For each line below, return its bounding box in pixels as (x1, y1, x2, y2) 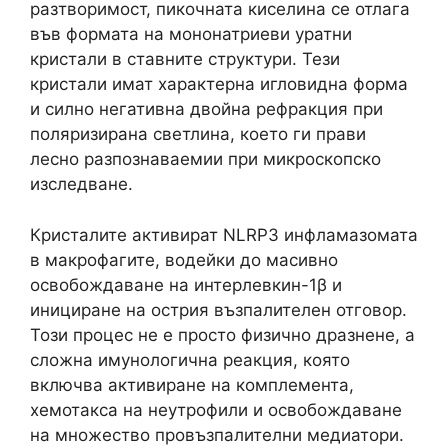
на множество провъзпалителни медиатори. (30, 424, 404, 445)
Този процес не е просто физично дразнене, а (30, 324, 415, 345)
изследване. (30, 174, 133, 194)
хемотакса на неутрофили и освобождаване (30, 399, 402, 420)
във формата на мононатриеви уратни (30, 24, 352, 44)
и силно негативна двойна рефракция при (30, 99, 383, 119)
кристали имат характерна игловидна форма (30, 74, 408, 94)
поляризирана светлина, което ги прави (30, 124, 366, 144)
